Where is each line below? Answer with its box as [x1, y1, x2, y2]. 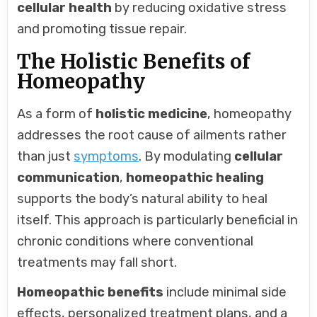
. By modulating [139, 148, 235, 164]
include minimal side [163, 284, 287, 300]
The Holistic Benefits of [17, 49, 250, 75]
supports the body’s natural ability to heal [17, 190, 268, 207]
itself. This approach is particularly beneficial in [17, 212, 299, 228]
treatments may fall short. [17, 254, 178, 270]
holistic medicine [96, 105, 208, 122]
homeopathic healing [126, 169, 265, 185]
